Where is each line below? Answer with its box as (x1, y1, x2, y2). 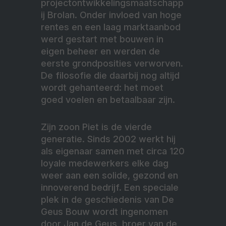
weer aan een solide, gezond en (41, 170, 178, 181)
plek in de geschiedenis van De (41, 194, 174, 205)
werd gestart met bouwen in (41, 34, 163, 45)
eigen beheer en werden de (41, 46, 160, 57)
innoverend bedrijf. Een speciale (41, 182, 179, 193)
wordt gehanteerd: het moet (41, 82, 163, 93)
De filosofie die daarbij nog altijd (41, 70, 180, 81)
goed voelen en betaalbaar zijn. (41, 94, 175, 105)
